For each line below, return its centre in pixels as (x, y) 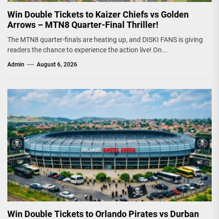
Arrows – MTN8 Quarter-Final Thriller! (83, 25)
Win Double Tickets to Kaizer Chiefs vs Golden (98, 15)
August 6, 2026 (57, 65)
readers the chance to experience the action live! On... (88, 50)
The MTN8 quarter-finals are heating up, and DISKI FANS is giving (105, 40)
